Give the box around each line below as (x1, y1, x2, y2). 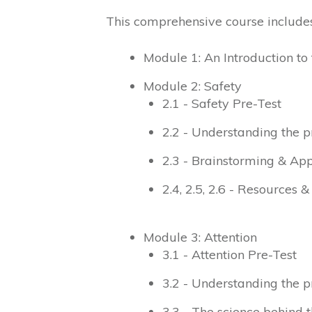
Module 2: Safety (143, 78, 242, 95)
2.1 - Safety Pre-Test (162, 95, 281, 112)
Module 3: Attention (143, 229, 257, 246)
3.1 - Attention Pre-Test (162, 247, 297, 263)
